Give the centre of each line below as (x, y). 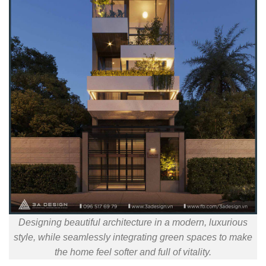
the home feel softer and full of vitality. (133, 252)
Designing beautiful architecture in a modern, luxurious (133, 222)
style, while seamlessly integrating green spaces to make (133, 237)
